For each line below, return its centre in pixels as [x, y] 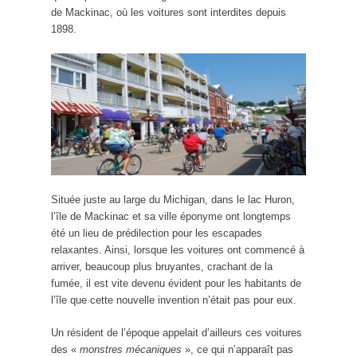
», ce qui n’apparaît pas [237, 349]
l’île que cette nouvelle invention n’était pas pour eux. [174, 300]
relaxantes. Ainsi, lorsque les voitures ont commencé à [178, 249]
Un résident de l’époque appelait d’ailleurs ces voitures [177, 332]
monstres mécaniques [131, 349]
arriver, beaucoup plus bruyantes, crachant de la [162, 266]
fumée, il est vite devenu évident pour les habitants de [176, 283]
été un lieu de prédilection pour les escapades [157, 233]
